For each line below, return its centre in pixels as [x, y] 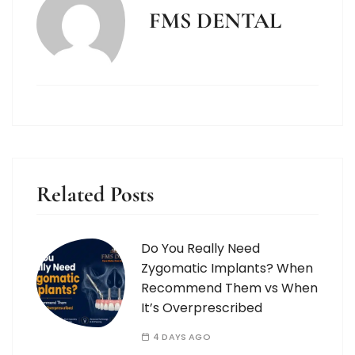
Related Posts [95, 194]
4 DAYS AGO [182, 336]
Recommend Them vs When [229, 288]
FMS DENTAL [215, 20]
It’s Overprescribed [202, 307]
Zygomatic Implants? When [227, 268]
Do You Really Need [200, 248]
